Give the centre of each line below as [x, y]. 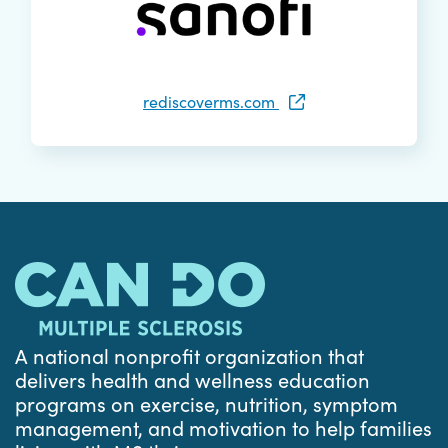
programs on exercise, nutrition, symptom [206, 404]
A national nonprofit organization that [189, 356]
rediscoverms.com [211, 102]
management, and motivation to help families [223, 428]
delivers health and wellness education [192, 380]
